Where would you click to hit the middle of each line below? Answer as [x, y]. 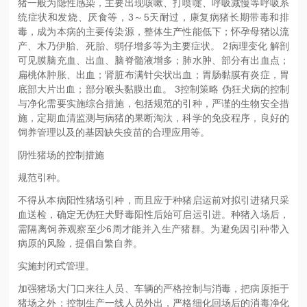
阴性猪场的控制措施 [61, 155]
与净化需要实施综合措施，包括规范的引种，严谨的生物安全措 [153, 103]
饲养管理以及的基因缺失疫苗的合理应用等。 [114, 132]
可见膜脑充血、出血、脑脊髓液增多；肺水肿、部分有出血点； [153, 60]
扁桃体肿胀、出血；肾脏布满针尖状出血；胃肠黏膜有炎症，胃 [153, 74]
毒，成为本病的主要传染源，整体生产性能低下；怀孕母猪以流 [153, 31]
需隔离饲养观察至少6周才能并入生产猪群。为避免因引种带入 [153, 229]
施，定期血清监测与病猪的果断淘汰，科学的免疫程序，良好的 [153, 118]
